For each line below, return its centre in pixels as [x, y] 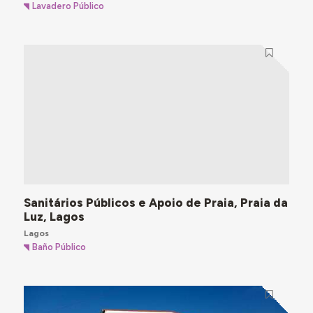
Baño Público [59, 247]
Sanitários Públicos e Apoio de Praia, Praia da [155, 202]
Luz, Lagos [54, 216]
